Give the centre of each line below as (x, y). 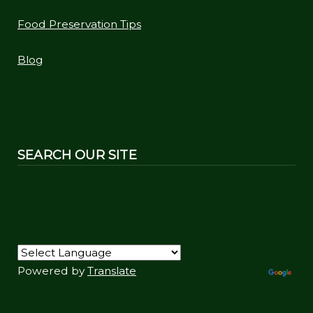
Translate (112, 270)
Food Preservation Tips (79, 24)
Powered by (52, 270)
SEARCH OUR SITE (77, 155)
